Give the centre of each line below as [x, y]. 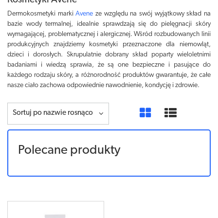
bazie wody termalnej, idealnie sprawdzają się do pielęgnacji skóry [109, 24]
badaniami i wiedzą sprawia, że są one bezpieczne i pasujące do [109, 65]
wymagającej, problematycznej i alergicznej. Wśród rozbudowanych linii [109, 34]
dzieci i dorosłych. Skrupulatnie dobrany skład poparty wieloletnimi [109, 55]
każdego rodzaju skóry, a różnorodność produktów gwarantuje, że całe [109, 75]
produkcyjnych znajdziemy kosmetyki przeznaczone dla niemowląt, [109, 45]
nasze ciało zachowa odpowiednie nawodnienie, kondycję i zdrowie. [103, 85]
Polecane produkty [69, 151]
